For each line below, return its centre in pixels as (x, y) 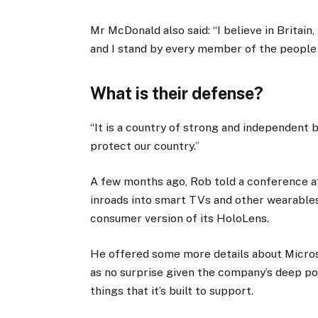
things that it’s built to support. (172, 291)
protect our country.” (145, 146)
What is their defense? (177, 94)
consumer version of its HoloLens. (180, 218)
